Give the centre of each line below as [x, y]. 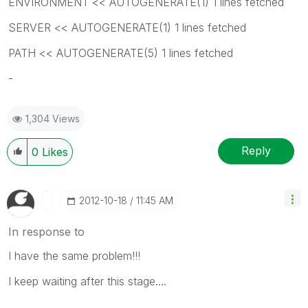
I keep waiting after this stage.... [87, 281]
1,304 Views [53, 118]
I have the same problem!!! [74, 255]
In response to [46, 231]
